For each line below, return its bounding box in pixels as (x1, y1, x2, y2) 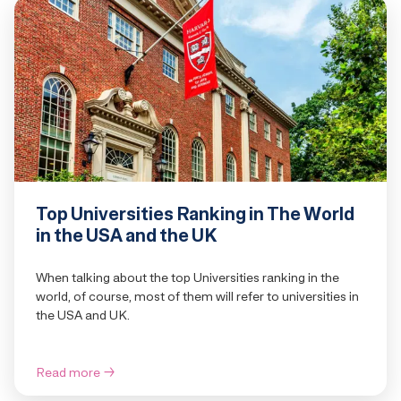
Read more (36, 363, 100, 382)
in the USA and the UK (36, 222, 217, 249)
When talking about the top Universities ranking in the (36, 268, 339, 287)
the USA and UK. (36, 305, 130, 325)
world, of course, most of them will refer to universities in (36, 286, 359, 306)
